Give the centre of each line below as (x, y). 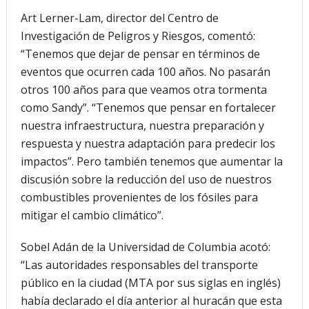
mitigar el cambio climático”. (92, 215)
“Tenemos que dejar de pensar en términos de (140, 53)
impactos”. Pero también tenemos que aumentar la (151, 161)
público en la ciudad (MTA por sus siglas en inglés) (150, 282)
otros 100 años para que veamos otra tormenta (143, 89)
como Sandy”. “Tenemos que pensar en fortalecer (148, 107)
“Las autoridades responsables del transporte (139, 265)
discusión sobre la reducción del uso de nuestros (146, 179)
